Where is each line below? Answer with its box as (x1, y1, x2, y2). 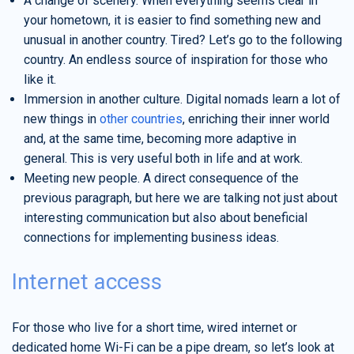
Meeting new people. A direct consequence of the (24, 170, 299, 186)
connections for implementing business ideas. (24, 229, 279, 245)
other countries (100, 111, 183, 126)
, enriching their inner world (183, 111, 330, 126)
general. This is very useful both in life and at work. (24, 150, 303, 166)
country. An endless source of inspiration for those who (24, 51, 328, 67)
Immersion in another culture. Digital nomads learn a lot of (24, 91, 341, 107)
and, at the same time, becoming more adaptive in (24, 130, 296, 146)
